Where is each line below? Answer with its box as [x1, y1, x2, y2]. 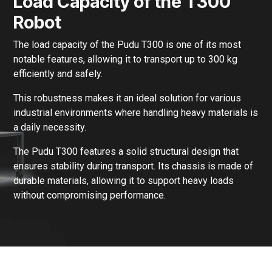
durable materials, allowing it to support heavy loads [13, 175, 234, 187]
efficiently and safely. [13, 68, 103, 80]
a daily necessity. [13, 121, 87, 134]
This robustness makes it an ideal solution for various [13, 92, 242, 104]
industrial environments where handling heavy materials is [13, 107, 259, 119]
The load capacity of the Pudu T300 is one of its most [13, 39, 242, 51]
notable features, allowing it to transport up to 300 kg [13, 53, 238, 66]
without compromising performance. [13, 189, 166, 202]
